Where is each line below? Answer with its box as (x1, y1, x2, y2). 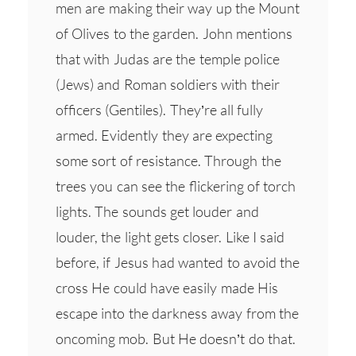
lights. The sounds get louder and (56, 202, 259, 220)
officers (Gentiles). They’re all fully (56, 100, 264, 118)
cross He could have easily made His (56, 278, 278, 296)
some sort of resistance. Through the (56, 151, 281, 169)
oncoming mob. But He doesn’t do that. (56, 329, 296, 347)
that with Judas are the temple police (56, 49, 280, 68)
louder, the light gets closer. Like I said (56, 227, 285, 246)
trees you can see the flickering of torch (56, 176, 296, 195)
